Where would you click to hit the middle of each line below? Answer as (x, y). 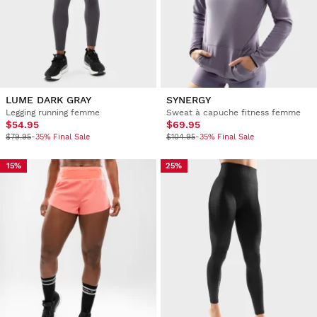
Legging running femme (53, 113)
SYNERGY (188, 100)
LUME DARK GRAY (48, 100)
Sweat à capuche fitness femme (233, 113)
